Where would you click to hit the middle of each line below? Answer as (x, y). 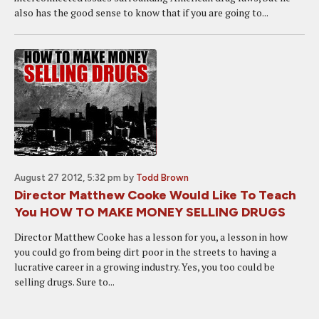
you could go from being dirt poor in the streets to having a (145, 252)
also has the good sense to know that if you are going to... (141, 12)
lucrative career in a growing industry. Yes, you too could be (145, 267)
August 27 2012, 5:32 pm (68, 178)
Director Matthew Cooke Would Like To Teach (155, 195)
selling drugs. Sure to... (64, 282)
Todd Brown (162, 178)
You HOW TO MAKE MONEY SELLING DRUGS (150, 212)
